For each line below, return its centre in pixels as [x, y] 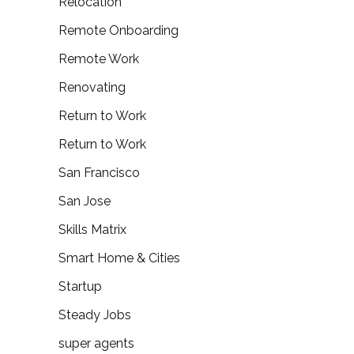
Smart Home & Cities [119, 258]
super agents [96, 344]
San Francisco [99, 173]
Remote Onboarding [119, 31]
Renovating [92, 88]
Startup [80, 287]
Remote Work [99, 59]
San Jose [85, 201]
